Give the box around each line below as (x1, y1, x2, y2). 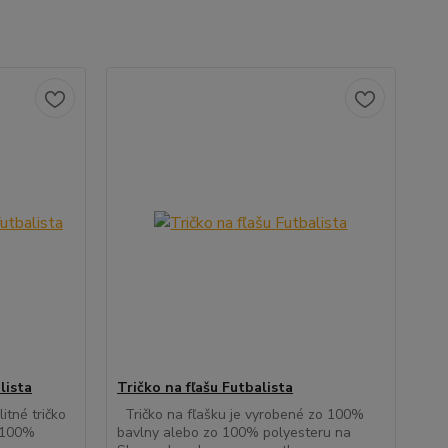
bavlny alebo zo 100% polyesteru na (116, 423, 351, 442)
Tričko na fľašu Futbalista (116, 378, 293, 397)
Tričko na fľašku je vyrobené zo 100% (116, 405, 364, 424)
